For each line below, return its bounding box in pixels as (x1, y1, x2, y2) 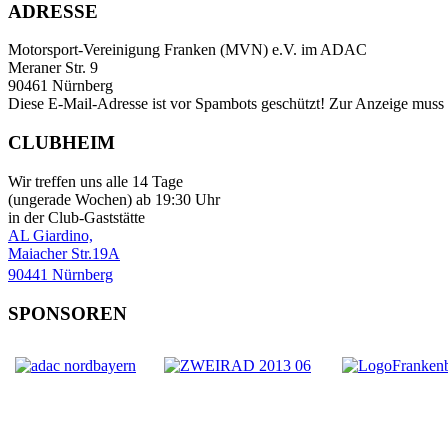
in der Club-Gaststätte (8, 208, 145, 226)
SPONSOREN (8, 303, 127, 325)
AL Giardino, (8, 226, 93, 244)
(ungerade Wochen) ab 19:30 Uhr (8, 190, 220, 208)
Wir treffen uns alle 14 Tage (8, 172, 183, 190)
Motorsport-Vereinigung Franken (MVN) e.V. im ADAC (8, 41, 379, 59)
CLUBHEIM (8, 131, 115, 153)
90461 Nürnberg (8, 77, 133, 95)
